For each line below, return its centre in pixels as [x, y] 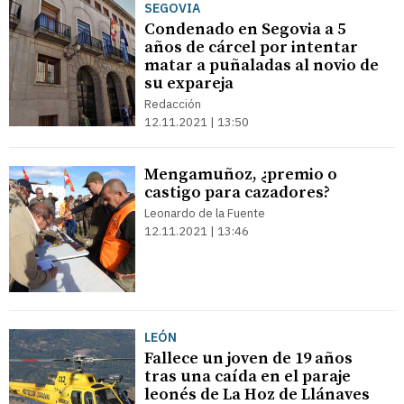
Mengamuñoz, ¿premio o [241, 174]
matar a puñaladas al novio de [262, 65]
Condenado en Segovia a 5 [245, 29]
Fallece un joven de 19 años [248, 358]
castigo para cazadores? [237, 193]
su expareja [189, 83]
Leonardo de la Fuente [205, 213]
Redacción [173, 104]
